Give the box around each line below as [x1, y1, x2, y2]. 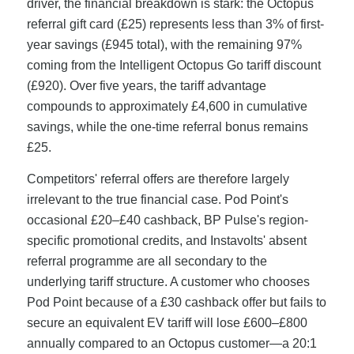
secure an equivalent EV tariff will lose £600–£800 [26, 315, 307, 330]
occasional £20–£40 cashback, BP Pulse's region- [26, 213, 308, 227]
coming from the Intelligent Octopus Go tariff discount [26, 58, 321, 73]
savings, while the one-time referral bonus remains [26, 120, 308, 134]
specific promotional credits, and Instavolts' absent [26, 233, 307, 247]
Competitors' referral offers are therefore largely [26, 171, 289, 186]
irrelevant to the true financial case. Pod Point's [26, 192, 288, 206]
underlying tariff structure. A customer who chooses [26, 274, 310, 288]
